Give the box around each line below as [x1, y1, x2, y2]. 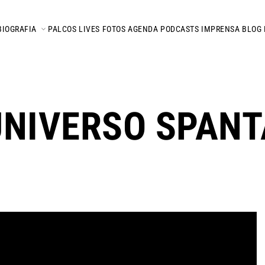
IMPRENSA [201, 24, 240, 34]
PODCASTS [160, 24, 199, 34]
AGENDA [128, 24, 158, 34]
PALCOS [48, 24, 76, 34]
